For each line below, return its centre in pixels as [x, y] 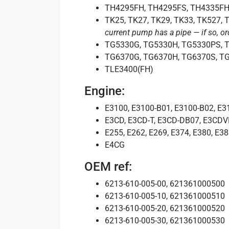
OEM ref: [108, 167]
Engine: [105, 91]
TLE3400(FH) [129, 69]
